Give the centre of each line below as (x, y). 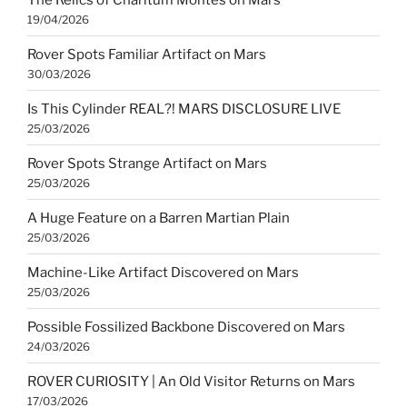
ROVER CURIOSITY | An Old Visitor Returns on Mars (191, 381)
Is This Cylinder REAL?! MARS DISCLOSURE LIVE (184, 109)
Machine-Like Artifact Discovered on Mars (163, 272)
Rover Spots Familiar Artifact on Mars (147, 54)
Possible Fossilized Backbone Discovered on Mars (186, 327)
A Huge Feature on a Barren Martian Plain (159, 218)
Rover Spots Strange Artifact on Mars (147, 163)
